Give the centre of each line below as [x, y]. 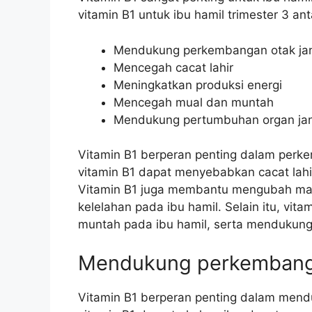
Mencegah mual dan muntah [194, 102]
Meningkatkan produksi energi [198, 85]
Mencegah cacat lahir [173, 67]
